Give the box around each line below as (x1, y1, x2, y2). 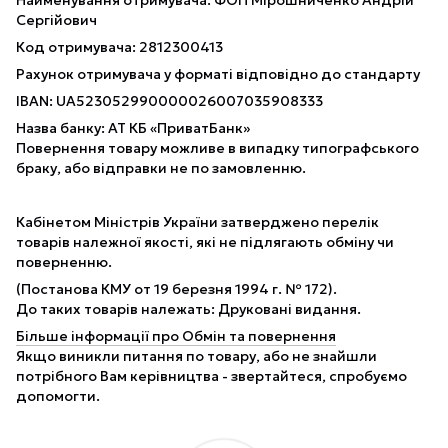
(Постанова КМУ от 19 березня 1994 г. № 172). (16, 279, 337, 298)
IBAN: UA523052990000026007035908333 (16, 91, 326, 110)
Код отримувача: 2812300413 (16, 37, 226, 56)
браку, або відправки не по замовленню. (16, 158, 306, 177)
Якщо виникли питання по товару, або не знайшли (16, 346, 377, 365)
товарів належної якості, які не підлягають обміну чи (16, 232, 394, 251)
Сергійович (16, 10, 100, 29)
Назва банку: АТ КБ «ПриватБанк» (16, 118, 250, 137)
